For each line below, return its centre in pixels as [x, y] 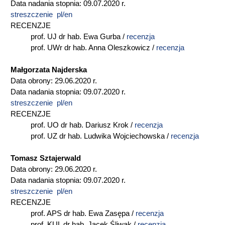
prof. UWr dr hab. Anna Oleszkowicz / [93, 48]
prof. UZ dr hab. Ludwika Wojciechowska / [101, 136]
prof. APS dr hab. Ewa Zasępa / [83, 213]
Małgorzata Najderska [49, 70]
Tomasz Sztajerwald [46, 158]
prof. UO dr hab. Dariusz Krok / [83, 125]
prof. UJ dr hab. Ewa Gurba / [79, 37]
